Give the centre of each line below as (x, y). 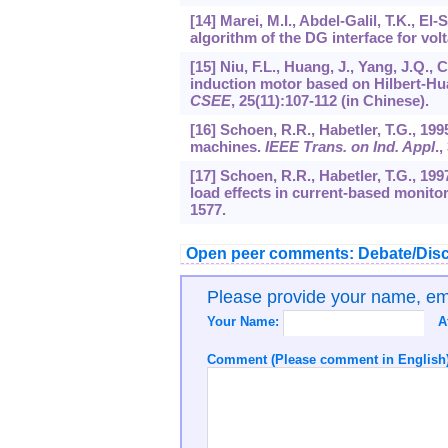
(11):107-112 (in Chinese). (341, 101)
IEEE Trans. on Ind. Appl (349, 147)
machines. (227, 147)
